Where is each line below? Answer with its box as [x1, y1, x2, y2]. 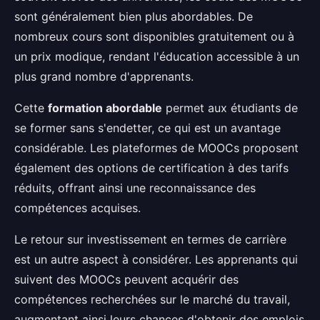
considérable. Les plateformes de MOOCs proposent [14, 141, 299, 155]
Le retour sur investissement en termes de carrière [14, 232, 286, 246]
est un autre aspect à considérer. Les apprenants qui [14, 252, 298, 266]
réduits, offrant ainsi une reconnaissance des [14, 181, 256, 195]
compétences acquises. [14, 201, 141, 215]
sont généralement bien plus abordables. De [14, 9, 253, 24]
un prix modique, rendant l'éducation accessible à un [14, 49, 299, 64]
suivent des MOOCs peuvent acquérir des [14, 272, 239, 286]
